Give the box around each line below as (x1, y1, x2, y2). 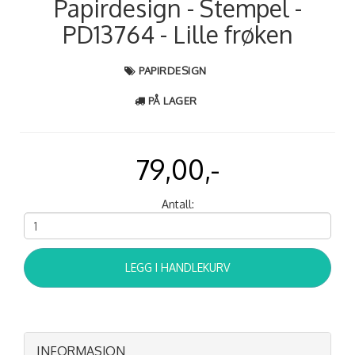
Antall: (161, 197, 194, 211)
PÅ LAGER (147, 94, 197, 107)
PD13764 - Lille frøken (62, 19, 293, 49)
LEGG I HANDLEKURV (125, 261, 230, 274)
